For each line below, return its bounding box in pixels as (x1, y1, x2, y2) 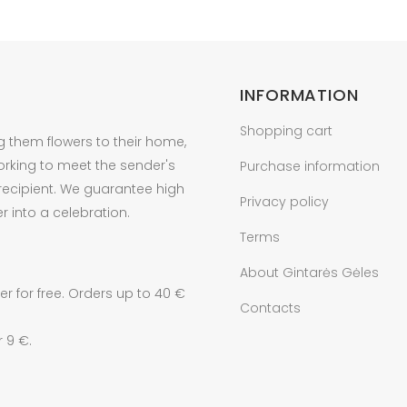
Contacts (240, 299, 301, 317)
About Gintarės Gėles (240, 263, 379, 282)
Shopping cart (240, 122, 333, 140)
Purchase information (240, 157, 380, 175)
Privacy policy (240, 193, 329, 211)
